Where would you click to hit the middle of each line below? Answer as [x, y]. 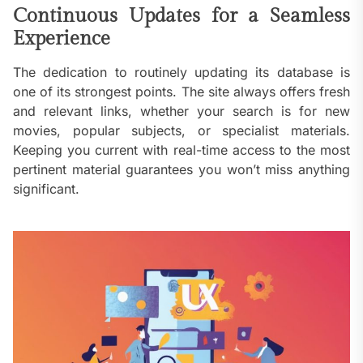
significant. [46, 189]
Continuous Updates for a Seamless [181, 17]
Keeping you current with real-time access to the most [181, 150]
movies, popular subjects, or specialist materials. [181, 131]
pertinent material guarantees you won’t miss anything [181, 170]
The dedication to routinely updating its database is [181, 73]
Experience [62, 39]
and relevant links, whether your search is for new [181, 111]
